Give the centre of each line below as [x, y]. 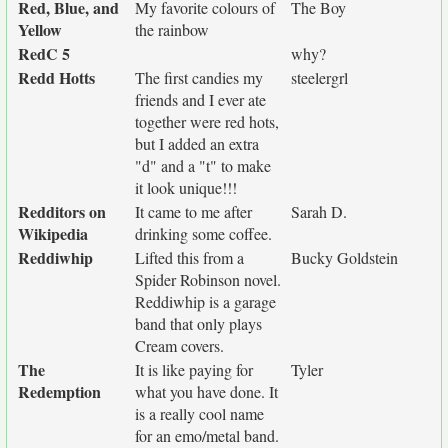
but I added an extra [197, 143]
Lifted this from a [189, 257]
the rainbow [172, 29]
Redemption [59, 391]
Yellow [40, 29]
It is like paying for [194, 369]
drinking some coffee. [203, 233]
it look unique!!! [186, 187]
